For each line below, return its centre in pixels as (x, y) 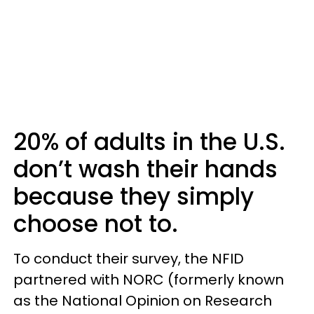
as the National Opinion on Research (143, 301)
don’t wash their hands (145, 169)
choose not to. (96, 224)
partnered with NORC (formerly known (149, 280)
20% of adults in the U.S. (149, 142)
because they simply (134, 197)
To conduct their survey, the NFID (129, 259)
